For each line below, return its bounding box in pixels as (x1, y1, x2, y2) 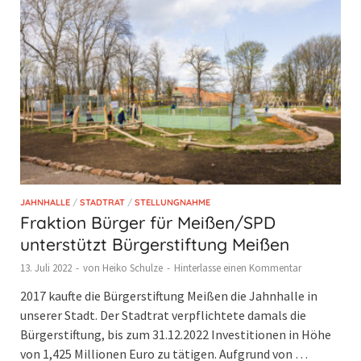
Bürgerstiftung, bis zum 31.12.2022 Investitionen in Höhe (20, 326, 331, 342)
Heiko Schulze (102, 260, 163, 275)
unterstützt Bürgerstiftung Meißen (20, 233, 289, 255)
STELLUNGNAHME (135, 196, 210, 208)
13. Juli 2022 (20, 260, 72, 275)
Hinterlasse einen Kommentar (174, 260, 301, 275)
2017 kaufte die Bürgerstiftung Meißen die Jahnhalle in (20, 287, 317, 304)
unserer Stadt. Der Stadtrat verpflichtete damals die (20, 306, 306, 323)
